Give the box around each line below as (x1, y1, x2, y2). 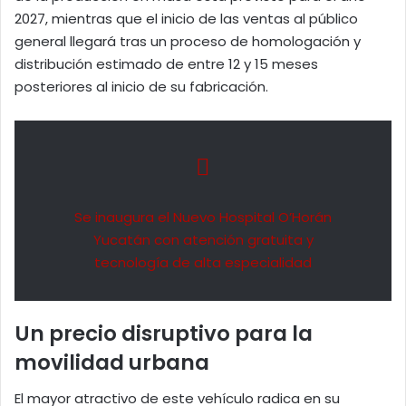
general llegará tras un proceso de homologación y (14, 31, 361, 51)
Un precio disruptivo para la (14, 318, 313, 348)
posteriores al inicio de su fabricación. (14, 76, 268, 96)
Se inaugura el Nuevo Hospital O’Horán (74, 207, 332, 227)
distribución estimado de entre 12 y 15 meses (14, 53, 318, 73)
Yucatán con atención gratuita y (92, 229, 314, 249)
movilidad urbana (14, 347, 209, 377)
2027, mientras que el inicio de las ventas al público (14, 8, 358, 28)
